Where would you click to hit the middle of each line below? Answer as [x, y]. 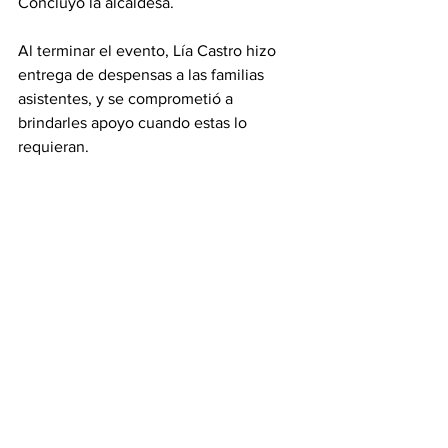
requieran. [53, 147]
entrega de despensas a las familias [143, 75]
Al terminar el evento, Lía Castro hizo [149, 51]
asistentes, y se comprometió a [127, 99]
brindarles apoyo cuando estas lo [134, 123]
